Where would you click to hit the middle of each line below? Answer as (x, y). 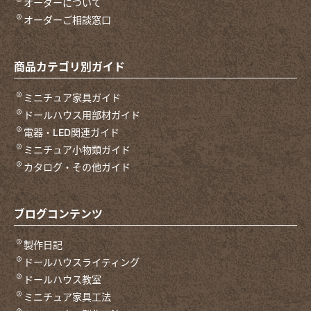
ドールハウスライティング (82, 262)
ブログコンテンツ (58, 214)
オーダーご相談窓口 (68, 19)
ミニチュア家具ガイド (73, 97)
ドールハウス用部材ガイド (82, 115)
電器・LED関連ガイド (72, 132)
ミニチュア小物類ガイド (77, 149)
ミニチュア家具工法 (68, 296)
